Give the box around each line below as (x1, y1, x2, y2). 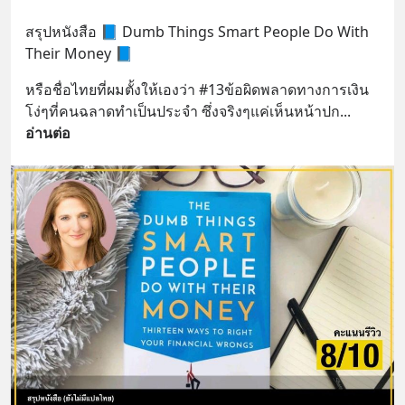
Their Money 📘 (25, 43, 133, 64)
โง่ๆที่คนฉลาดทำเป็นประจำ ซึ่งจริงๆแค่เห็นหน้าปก (25, 101, 340, 122)
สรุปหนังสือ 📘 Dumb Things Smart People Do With (25, 22, 369, 42)
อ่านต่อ (25, 123, 71, 144)
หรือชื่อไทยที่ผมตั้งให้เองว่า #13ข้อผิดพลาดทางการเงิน (25, 80, 369, 100)
